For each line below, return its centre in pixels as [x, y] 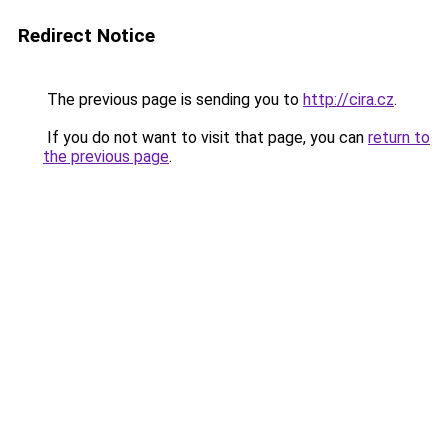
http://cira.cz [348, 99]
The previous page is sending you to [173, 99]
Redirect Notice [86, 35]
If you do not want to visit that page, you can [205, 137]
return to [399, 137]
